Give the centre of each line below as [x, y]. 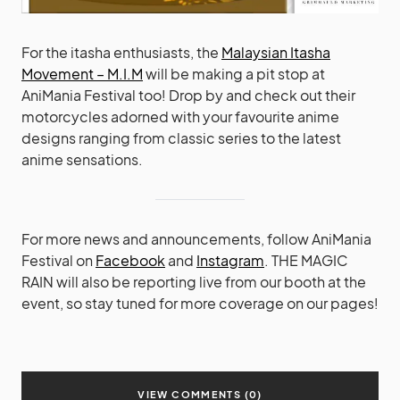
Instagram [230, 260]
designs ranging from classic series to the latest [181, 137]
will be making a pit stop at [234, 73]
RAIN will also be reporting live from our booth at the [194, 281]
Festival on [58, 260]
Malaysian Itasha [276, 52]
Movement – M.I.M [82, 73]
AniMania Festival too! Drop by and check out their [188, 95]
